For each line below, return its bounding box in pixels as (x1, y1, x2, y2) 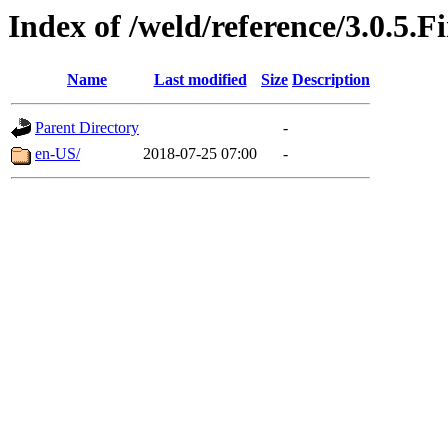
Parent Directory (35, 119, 139, 137)
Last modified (153, 71, 247, 89)
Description (292, 71, 370, 89)
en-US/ (35, 145, 80, 163)
